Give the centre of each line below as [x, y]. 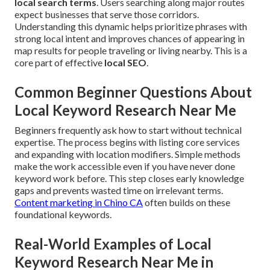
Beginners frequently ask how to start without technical [128, 130]
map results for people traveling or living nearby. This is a [131, 51]
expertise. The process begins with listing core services [127, 142]
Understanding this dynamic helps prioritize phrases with [131, 27]
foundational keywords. [63, 215]
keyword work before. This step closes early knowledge [129, 178]
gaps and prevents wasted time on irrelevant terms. [119, 190]
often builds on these [187, 202]
